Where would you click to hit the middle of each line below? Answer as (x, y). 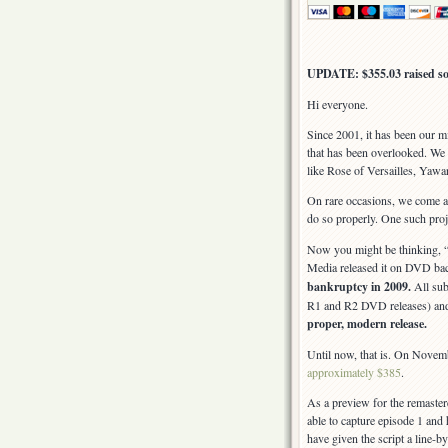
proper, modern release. (367, 324)
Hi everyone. (337, 104)
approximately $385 (354, 372)
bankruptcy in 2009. (359, 287)
